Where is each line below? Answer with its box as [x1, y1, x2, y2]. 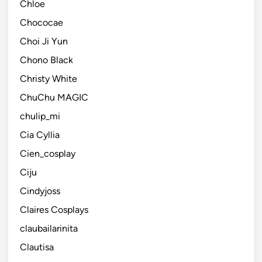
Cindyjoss [20, 185, 60, 196]
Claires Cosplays [20, 204, 88, 215]
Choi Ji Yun [20, 35, 68, 47]
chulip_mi [20, 110, 60, 122]
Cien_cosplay [20, 147, 75, 159]
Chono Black [20, 54, 73, 65]
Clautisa [20, 241, 54, 253]
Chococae [20, 16, 63, 28]
